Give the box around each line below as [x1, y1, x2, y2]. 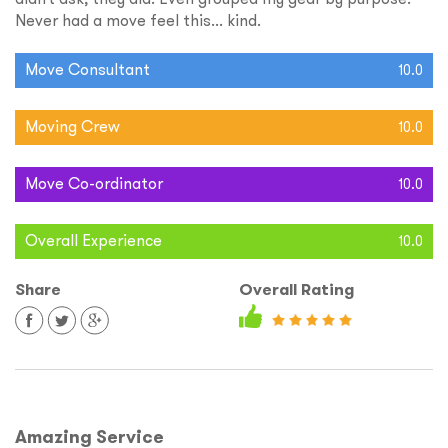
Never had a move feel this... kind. [15, 10, 261, 31]
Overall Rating [239, 279, 354, 301]
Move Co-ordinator [25, 173, 163, 194]
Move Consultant [25, 59, 150, 80]
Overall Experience [25, 230, 162, 251]
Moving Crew [25, 116, 120, 137]
